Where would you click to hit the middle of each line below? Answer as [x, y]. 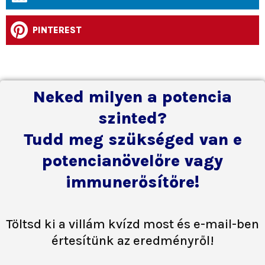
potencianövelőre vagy [132, 160]
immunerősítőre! [132, 182]
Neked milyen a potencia [132, 96]
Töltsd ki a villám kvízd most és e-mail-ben [132, 224]
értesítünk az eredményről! [132, 241]
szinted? [132, 118]
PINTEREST [57, 30]
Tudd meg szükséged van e [132, 139]
